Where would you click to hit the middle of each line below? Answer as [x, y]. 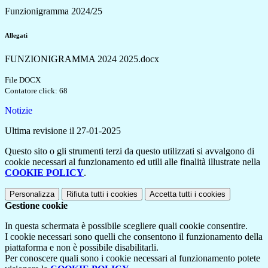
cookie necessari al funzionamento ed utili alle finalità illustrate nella [133, 162]
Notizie [19, 111]
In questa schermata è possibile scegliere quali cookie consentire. [126, 226]
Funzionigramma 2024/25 [54, 11]
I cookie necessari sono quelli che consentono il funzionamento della [134, 237]
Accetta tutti [171, 194]
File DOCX [23, 80]
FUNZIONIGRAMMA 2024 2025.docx [82, 59]
